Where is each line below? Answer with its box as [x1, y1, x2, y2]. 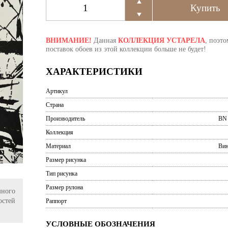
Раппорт [45, 197, 67, 205]
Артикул [45, 87, 68, 95]
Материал [45, 142, 71, 150]
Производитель [45, 115, 85, 122]
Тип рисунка [45, 169, 77, 177]
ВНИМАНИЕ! [45, 37, 92, 45]
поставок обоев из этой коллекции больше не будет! [45, 45, 206, 53]
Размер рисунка [45, 156, 86, 163]
